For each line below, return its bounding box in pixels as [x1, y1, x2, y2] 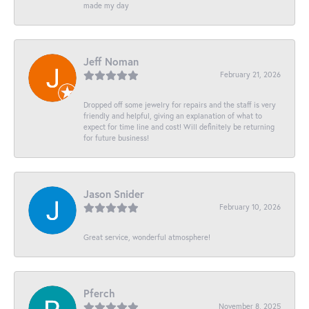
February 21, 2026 [220, 68, 281, 79]
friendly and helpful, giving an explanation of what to [83, 110, 262, 121]
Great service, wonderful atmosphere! [83, 231, 210, 242]
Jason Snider [83, 186, 144, 201]
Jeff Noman [83, 54, 139, 68]
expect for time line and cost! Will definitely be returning [83, 121, 275, 132]
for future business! [83, 132, 149, 143]
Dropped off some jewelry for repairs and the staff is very [83, 99, 276, 110]
